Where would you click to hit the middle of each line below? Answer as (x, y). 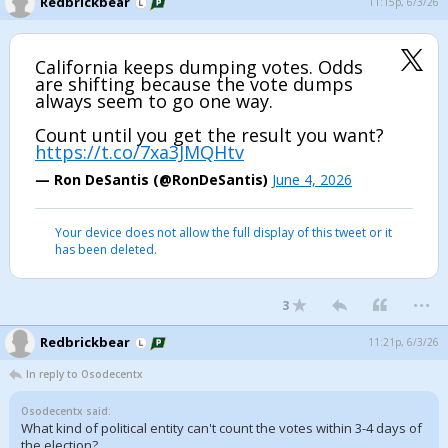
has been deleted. (106, 249)
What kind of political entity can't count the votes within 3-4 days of (221, 428)
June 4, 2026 (312, 179)
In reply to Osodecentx (84, 374)
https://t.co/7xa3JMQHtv (139, 152)
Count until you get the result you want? (209, 135)
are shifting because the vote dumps (194, 84)
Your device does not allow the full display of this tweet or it (223, 232)
